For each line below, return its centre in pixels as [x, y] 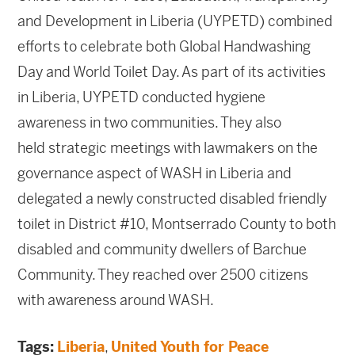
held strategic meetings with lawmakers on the [168, 148]
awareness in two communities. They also [150, 123]
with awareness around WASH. [116, 300]
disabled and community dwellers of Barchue [162, 250]
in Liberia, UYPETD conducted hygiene [142, 97]
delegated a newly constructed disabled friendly [172, 199]
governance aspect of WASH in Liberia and [155, 174]
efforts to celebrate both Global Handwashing [164, 47]
